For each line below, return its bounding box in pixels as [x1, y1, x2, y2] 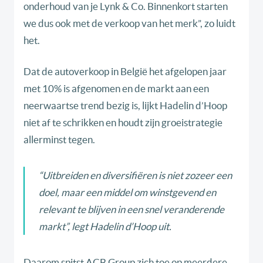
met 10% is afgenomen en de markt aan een [23, 83, 209, 95]
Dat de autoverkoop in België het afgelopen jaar [23, 66, 227, 77]
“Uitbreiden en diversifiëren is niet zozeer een [39, 170, 232, 181]
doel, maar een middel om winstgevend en [39, 187, 216, 198]
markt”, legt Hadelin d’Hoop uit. [39, 221, 171, 232]
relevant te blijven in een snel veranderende [39, 204, 224, 215]
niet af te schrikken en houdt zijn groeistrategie [23, 117, 222, 129]
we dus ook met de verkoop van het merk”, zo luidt [23, 18, 235, 29]
